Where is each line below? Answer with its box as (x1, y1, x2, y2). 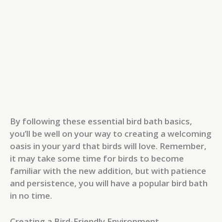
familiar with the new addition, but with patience (10, 165, 206, 176)
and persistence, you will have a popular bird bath (10, 177, 208, 189)
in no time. (10, 189, 52, 201)
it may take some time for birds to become (10, 152, 184, 164)
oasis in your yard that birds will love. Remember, (10, 140, 207, 152)
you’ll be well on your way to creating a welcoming (10, 127, 212, 139)
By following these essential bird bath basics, (10, 115, 192, 127)
